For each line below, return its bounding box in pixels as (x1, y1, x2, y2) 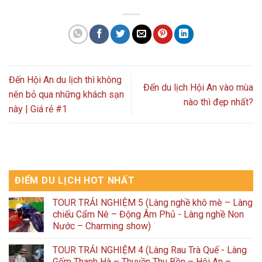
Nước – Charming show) (53, 220, 151, 232)
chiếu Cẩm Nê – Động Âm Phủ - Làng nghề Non (53, 209, 244, 220)
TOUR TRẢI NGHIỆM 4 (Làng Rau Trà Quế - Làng (53, 244, 247, 256)
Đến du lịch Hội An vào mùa (143, 81, 253, 93)
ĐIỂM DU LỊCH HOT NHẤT (15, 175, 135, 187)
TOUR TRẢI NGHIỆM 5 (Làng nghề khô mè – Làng (53, 197, 253, 209)
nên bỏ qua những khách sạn (9, 89, 124, 101)
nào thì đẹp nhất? (184, 96, 253, 108)
